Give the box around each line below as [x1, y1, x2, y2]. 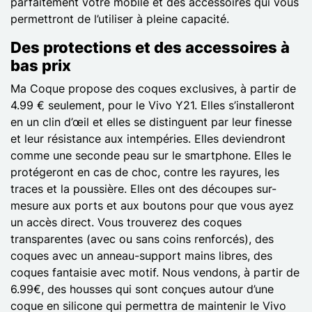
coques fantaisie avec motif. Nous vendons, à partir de [10, 265, 299, 279]
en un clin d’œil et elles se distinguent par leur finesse [10, 114, 292, 129]
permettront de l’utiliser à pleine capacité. [10, 11, 229, 26]
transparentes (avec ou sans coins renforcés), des [10, 231, 274, 246]
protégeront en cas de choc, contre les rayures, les [10, 164, 279, 179]
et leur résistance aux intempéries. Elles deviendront [10, 131, 286, 146]
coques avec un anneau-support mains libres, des [10, 248, 272, 263]
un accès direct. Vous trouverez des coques [10, 214, 242, 229]
